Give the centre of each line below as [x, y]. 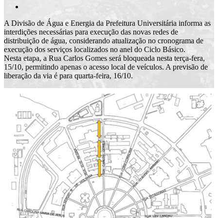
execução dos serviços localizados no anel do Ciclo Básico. [95, 49]
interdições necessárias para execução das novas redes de [91, 32]
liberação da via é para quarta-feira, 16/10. [68, 75]
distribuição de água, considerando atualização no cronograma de [104, 40]
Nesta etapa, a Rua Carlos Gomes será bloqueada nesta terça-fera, [104, 58]
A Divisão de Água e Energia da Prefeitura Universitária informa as [107, 23]
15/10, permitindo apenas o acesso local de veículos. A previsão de [106, 67]
